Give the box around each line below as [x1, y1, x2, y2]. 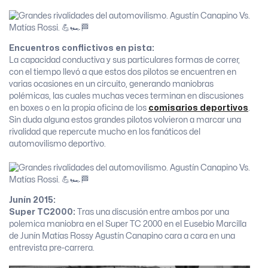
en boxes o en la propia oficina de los [9, 104, 148, 112]
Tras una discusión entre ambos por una [75, 208, 229, 216]
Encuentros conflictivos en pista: [9, 44, 154, 53]
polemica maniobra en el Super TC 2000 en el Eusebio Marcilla [9, 220, 246, 228]
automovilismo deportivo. [9, 140, 106, 148]
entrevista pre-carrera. [9, 243, 95, 252]
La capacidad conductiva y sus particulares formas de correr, [9, 56, 240, 65]
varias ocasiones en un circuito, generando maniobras [9, 80, 214, 89]
